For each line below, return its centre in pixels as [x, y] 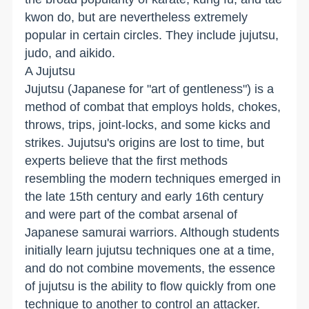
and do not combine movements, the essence [150, 268]
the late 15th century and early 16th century [144, 196]
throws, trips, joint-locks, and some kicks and [148, 124]
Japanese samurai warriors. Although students [152, 232]
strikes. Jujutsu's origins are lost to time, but [145, 142]
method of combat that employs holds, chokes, [153, 107]
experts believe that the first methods [127, 160]
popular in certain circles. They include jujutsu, [152, 35]
